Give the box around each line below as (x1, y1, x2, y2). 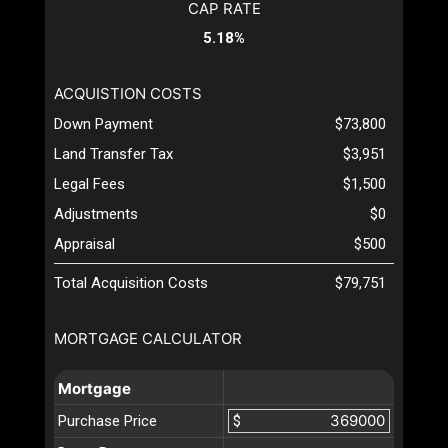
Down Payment (54, 114, 153, 133)
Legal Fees (54, 174, 125, 193)
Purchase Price (58, 411, 157, 430)
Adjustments (54, 204, 138, 223)
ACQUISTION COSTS (54, 83, 202, 103)
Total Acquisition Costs (54, 273, 208, 292)
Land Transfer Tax (54, 144, 173, 163)
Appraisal (54, 234, 115, 253)
